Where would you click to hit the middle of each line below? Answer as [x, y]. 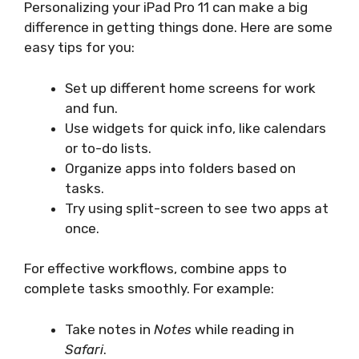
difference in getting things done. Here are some [178, 28]
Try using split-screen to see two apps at [197, 208]
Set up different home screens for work [190, 88]
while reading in [243, 329]
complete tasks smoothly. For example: [149, 289]
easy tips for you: [79, 48]
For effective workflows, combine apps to [155, 269]
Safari [84, 349]
